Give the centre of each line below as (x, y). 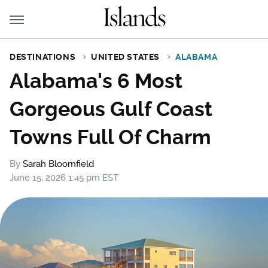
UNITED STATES (126, 57)
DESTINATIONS (43, 57)
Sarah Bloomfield (58, 164)
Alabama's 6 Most (96, 81)
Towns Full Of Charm (110, 137)
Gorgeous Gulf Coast (111, 109)
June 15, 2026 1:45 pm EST (64, 178)
